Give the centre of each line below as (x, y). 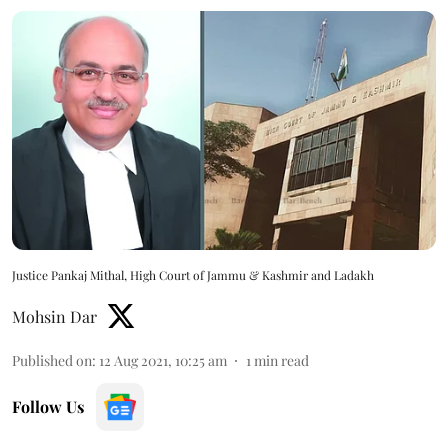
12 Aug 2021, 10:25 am (163, 360)
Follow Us (48, 406)
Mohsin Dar (54, 316)
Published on (52, 360)
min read (281, 360)
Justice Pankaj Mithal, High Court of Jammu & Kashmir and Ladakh (193, 274)
